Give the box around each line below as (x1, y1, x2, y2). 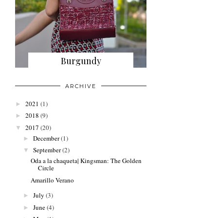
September (33, 145, 61, 155)
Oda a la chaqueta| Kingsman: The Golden (31, 156, 142, 165)
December (33, 133, 59, 143)
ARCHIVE (65, 83, 96, 90)
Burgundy (60, 54, 101, 67)
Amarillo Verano (31, 175, 74, 184)
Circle (38, 163, 54, 172)
